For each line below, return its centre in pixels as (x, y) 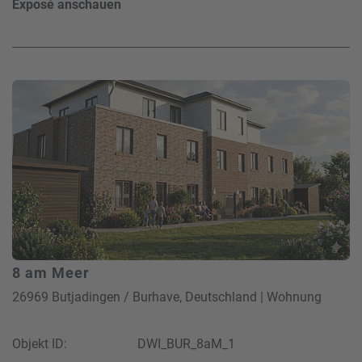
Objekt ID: (40, 343)
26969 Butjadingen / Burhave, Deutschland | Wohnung (167, 297)
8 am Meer (51, 272)
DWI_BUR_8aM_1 (186, 343)
